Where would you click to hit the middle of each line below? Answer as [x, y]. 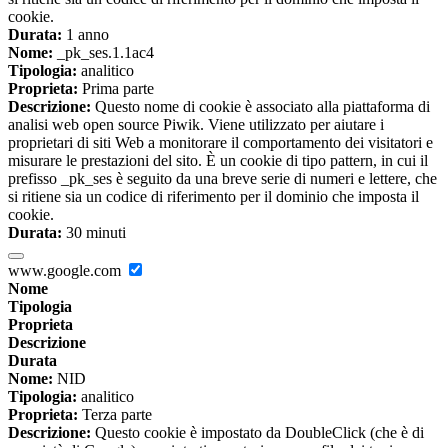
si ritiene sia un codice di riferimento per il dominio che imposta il [213, 197]
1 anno [85, 35]
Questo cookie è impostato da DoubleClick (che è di [257, 433]
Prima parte [116, 89]
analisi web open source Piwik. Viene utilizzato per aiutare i [196, 125]
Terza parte [115, 415]
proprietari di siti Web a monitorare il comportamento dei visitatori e [220, 143]
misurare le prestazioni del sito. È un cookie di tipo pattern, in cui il [218, 161]
